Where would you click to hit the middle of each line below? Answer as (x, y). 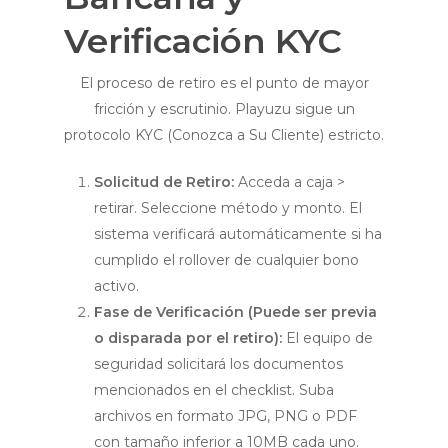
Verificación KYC (203, 41)
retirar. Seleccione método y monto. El (228, 208)
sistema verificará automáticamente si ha (238, 234)
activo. (116, 286)
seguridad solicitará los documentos (218, 364)
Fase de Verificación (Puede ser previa (235, 312)
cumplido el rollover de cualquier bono (226, 260)
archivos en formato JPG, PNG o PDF (225, 416)
